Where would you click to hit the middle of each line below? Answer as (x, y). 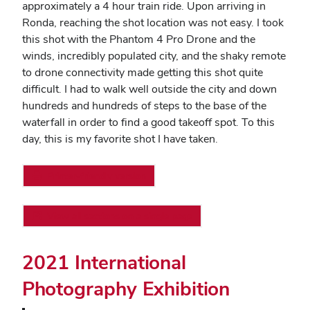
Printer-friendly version (97, 176)
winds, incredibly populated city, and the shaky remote (154, 56)
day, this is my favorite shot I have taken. (120, 139)
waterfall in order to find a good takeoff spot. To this (148, 122)
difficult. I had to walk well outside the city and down (149, 89)
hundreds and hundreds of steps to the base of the (144, 106)
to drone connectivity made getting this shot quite (143, 72)
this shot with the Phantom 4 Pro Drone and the (139, 39)
